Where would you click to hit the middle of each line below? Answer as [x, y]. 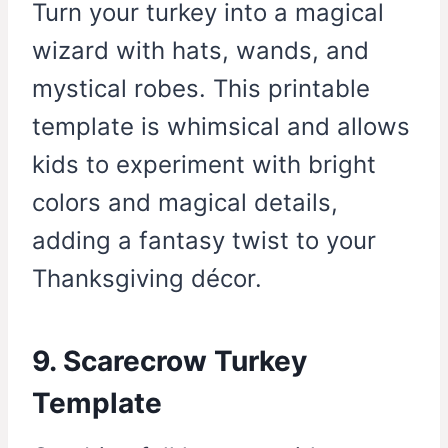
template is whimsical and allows [221, 127]
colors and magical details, [185, 203]
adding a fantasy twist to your [204, 241]
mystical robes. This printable [201, 89]
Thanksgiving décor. [147, 279]
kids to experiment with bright [204, 165]
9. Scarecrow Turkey [169, 361]
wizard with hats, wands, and [200, 51]
